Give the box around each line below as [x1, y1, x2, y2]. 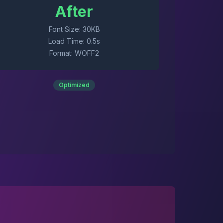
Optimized [59, 81, 90, 89]
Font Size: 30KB [48, 25, 100, 33]
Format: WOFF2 [49, 49, 100, 57]
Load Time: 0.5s [48, 37, 101, 45]
